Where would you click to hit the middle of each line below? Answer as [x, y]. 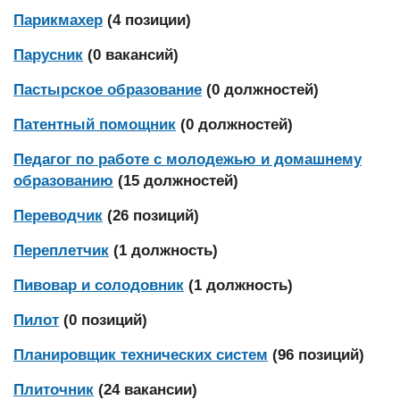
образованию [63, 181]
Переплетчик [61, 250]
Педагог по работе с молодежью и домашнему [187, 159]
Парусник [48, 55]
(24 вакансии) [148, 390]
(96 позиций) [318, 355]
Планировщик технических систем [141, 355]
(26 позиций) [153, 216]
